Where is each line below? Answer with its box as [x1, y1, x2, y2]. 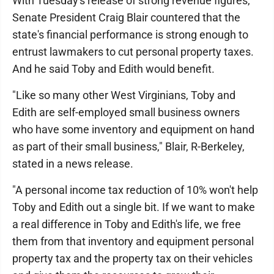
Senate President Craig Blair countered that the [12, 11, 240, 24]
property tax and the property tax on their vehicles [12, 252, 253, 265]
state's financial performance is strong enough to [12, 28, 248, 41]
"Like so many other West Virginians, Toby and [12, 89, 235, 102]
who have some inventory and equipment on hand [12, 123, 254, 136]
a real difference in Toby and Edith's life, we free [12, 218, 241, 231]
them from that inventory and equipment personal [12, 235, 254, 248]
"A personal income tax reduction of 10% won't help [12, 183, 258, 196]
